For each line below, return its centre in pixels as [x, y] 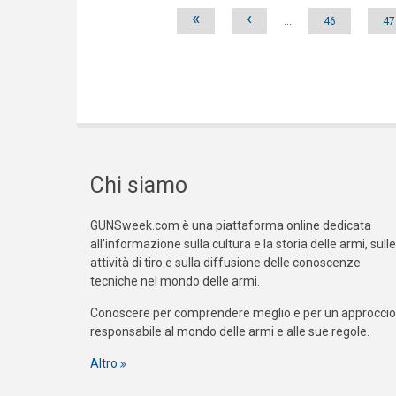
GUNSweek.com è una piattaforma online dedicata [231, 226]
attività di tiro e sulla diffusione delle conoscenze [225, 263]
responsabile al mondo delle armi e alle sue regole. [230, 332]
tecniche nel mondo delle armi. [175, 282]
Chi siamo [139, 186]
